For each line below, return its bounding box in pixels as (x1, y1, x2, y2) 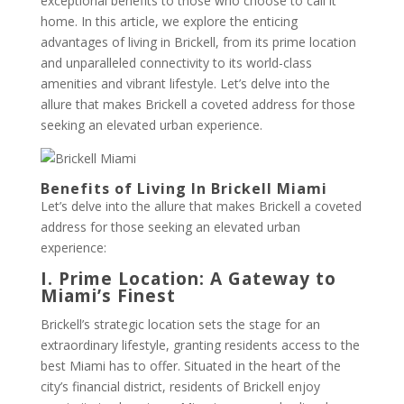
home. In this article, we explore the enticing (40, 13, 298, 30)
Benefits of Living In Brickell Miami (40, 179, 327, 198)
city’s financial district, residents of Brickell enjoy (40, 378, 320, 395)
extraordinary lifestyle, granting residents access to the (40, 336, 360, 353)
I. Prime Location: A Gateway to (40, 267, 336, 290)
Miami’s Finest (40, 284, 176, 308)
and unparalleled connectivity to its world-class (40, 54, 312, 71)
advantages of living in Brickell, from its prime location (40, 33, 356, 50)
